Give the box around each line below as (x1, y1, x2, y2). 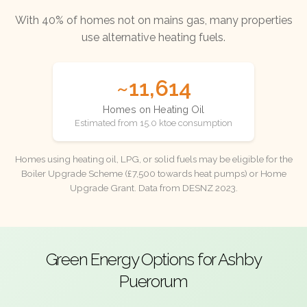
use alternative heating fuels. (82, 30, 225, 44)
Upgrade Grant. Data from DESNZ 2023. (69, 182, 238, 194)
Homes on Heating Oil (103, 103, 204, 116)
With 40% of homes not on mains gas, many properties (14, 13, 293, 27)
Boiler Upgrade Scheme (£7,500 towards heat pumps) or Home (21, 168, 286, 180)
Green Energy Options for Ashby (45, 249, 262, 270)
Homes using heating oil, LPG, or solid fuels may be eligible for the (14, 153, 293, 165)
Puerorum (119, 271, 188, 292)
